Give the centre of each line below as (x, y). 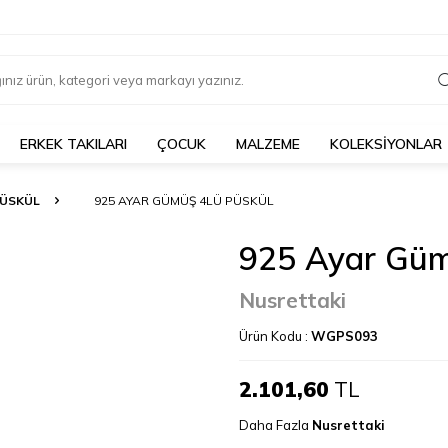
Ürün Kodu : (275, 336)
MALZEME (268, 144)
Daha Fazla (275, 425)
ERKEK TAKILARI (73, 144)
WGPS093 (344, 336)
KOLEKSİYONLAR (386, 144)
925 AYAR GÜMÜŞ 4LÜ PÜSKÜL (184, 200)
